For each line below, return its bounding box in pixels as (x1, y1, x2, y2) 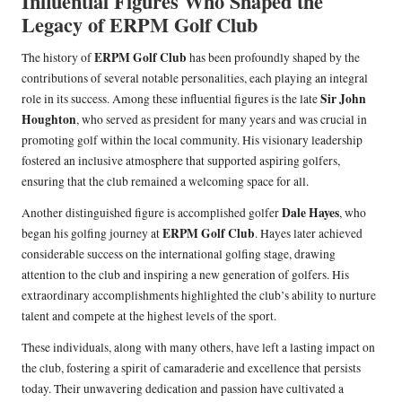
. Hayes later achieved (255, 224, 363, 241)
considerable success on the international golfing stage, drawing (22, 245, 336, 262)
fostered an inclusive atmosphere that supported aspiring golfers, (22, 152, 340, 169)
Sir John (320, 89, 366, 108)
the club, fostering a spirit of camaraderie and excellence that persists (22, 359, 361, 376)
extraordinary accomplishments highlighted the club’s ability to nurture (22, 286, 376, 303)
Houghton (22, 109, 76, 128)
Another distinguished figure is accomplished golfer (22, 204, 282, 221)
